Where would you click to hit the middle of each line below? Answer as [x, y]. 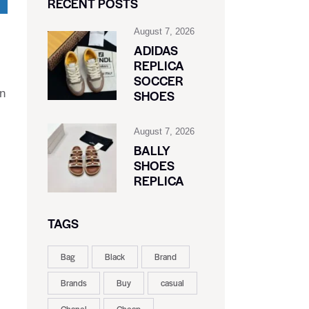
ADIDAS [156, 50]
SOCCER [158, 81]
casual [172, 283]
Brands [73, 283]
